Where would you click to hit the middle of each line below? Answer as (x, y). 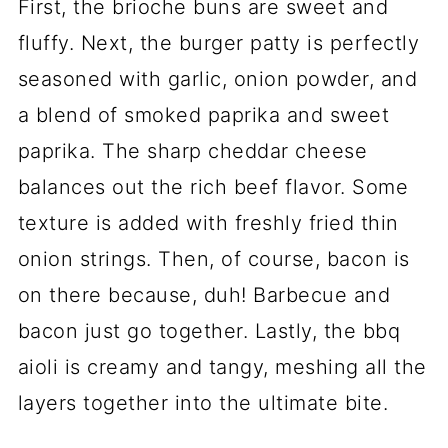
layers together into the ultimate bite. (209, 403)
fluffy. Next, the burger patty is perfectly (218, 43)
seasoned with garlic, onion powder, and (217, 79)
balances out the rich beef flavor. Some (213, 187)
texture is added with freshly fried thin (208, 223)
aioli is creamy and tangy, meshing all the (222, 367)
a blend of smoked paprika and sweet (203, 115)
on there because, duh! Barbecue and (204, 295)
